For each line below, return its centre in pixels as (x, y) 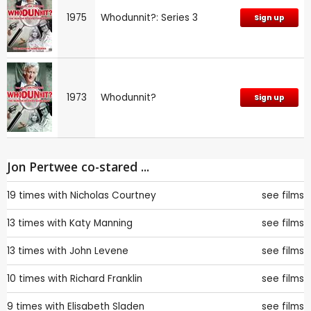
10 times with (37, 279)
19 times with (37, 196)
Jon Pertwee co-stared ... (78, 167)
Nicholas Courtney (113, 196)
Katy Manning (101, 224)
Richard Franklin (106, 279)
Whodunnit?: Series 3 (149, 18)
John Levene (99, 251)
